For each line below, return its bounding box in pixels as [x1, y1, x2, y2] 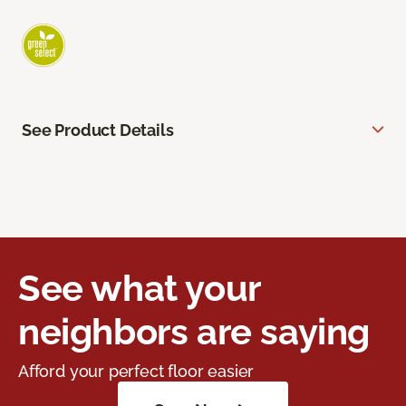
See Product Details [22, 121, 174, 140]
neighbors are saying [18, 310, 371, 353]
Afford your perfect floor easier [18, 362, 255, 382]
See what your [18, 266, 260, 310]
